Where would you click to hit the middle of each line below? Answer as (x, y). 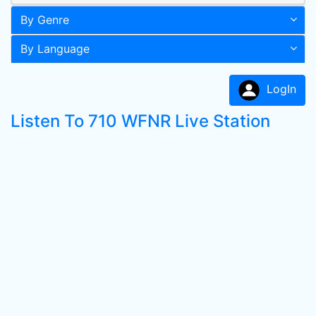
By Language (55, 49)
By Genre (45, 20)
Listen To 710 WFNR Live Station (140, 121)
